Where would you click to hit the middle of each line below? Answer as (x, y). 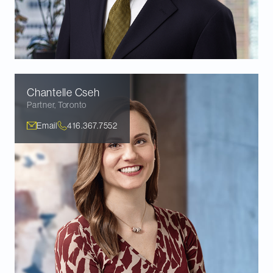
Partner (41, 105)
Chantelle (50, 93)
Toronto (72, 105)
